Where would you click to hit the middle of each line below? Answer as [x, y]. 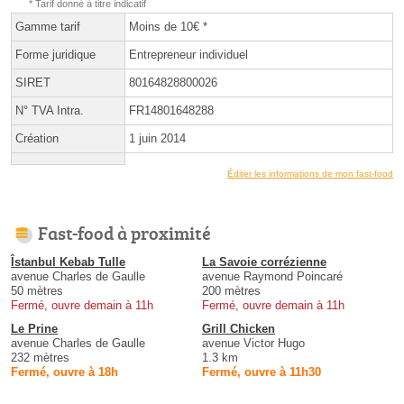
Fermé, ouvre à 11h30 [262, 372]
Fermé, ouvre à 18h [64, 372]
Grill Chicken [239, 329]
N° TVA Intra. [50, 111]
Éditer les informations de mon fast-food [310, 174]
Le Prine [34, 329]
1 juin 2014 [157, 139]
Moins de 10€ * [168, 27]
